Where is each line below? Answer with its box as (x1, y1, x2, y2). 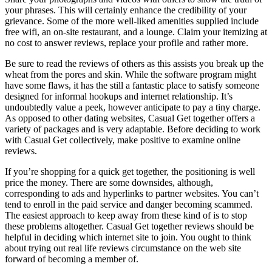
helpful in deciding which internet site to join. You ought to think (5, 231, 251, 242)
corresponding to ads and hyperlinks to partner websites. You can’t (5, 188, 259, 199)
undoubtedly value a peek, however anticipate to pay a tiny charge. (5, 101, 260, 112)
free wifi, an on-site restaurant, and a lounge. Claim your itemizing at (5, 26, 267, 37)
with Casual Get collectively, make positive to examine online (5, 134, 240, 145)
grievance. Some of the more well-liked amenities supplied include (5, 15, 259, 26)
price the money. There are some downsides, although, (5, 177, 213, 188)
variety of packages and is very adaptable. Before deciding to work (5, 123, 260, 134)
